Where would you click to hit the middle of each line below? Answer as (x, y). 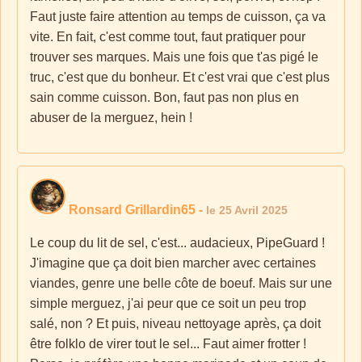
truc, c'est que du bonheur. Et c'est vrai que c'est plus (180, 77)
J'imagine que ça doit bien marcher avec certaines (173, 263)
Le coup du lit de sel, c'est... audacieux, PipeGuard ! (177, 243)
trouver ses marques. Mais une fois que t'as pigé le (174, 57)
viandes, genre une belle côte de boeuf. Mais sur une (181, 283)
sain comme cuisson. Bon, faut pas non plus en (164, 97)
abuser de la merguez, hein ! (111, 118)
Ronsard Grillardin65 (132, 210)
